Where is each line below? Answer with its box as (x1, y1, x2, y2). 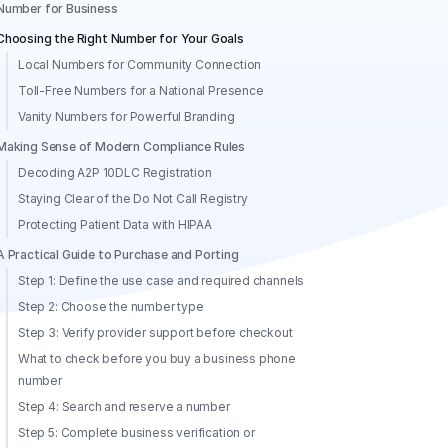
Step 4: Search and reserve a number (18, 399, 230, 414)
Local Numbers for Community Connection (18, 57, 262, 72)
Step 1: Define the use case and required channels (18, 273, 305, 288)
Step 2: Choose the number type (18, 299, 204, 314)
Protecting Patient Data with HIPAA (18, 217, 212, 232)
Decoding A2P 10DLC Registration (18, 165, 212, 180)
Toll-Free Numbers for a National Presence (18, 83, 264, 98)
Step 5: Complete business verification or (18, 425, 255, 440)
